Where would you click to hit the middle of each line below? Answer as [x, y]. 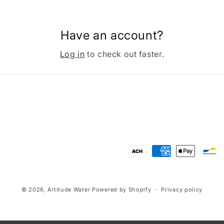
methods [145, 166]
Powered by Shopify [122, 190]
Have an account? [112, 35]
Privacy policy [182, 190]
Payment [145, 152]
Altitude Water [69, 190]
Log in [72, 54]
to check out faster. [124, 54]
